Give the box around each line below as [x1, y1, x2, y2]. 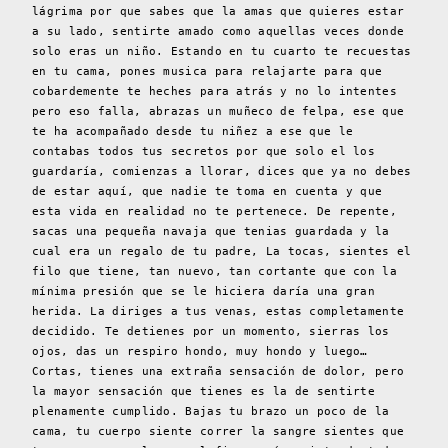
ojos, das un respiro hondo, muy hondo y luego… [32, 345, 368, 359]
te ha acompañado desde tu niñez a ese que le [32, 125, 354, 139]
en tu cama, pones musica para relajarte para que [32, 65, 383, 79]
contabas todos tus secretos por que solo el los [32, 145, 376, 159]
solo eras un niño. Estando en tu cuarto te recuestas [32, 45, 412, 59]
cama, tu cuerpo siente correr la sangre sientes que [32, 425, 405, 439]
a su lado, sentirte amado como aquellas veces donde [32, 25, 405, 39]
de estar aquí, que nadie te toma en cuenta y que [32, 185, 383, 199]
